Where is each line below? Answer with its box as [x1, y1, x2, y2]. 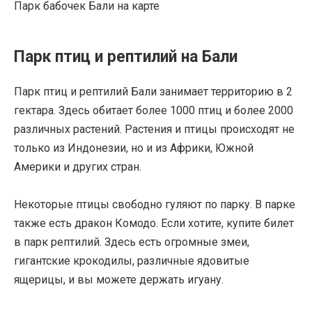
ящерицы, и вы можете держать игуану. [14, 272, 224, 286]
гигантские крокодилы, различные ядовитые [14, 253, 249, 267]
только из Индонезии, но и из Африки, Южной [14, 141, 253, 155]
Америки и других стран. [14, 159, 141, 173]
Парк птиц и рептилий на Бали [14, 47, 237, 66]
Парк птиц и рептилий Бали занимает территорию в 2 [14, 84, 292, 98]
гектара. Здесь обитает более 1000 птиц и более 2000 [14, 103, 293, 117]
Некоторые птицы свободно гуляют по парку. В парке [14, 197, 295, 211]
